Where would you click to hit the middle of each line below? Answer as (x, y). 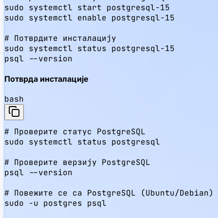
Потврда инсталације (46, 79)
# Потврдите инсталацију (60, 38)
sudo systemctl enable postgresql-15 (90, 18)
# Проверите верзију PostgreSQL (77, 163)
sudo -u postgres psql (55, 203)
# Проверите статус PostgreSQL (75, 132)
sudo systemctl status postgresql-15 (90, 48)
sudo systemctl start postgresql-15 (87, 7)
